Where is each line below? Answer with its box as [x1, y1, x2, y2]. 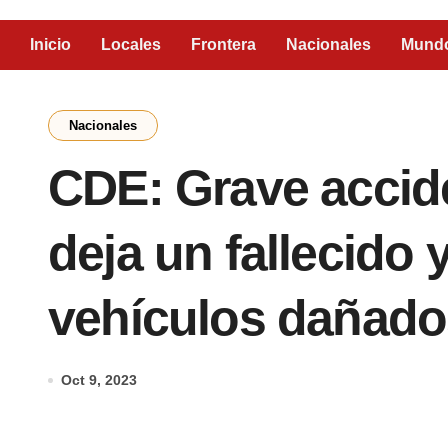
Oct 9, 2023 [61, 372, 137, 388]
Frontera [191, 36, 256, 53]
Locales [101, 36, 161, 53]
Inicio [30, 36, 71, 53]
